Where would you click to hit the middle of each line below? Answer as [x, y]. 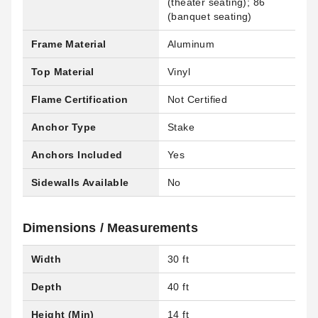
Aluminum [191, 44]
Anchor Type [64, 127]
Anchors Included [77, 155]
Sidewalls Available [80, 182]
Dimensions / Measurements [110, 228]
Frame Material [69, 44]
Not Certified [198, 99]
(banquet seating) [210, 16]
